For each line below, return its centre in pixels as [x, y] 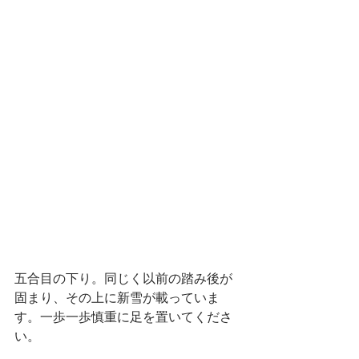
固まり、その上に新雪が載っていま [117, 298]
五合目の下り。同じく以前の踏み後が [123, 279]
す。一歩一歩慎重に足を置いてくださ [123, 318]
